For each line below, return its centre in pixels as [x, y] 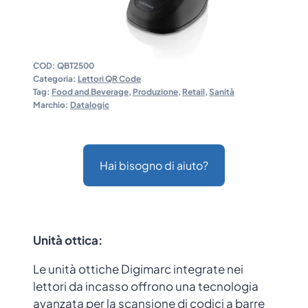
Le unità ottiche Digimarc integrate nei [138, 269]
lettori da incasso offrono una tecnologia [146, 286]
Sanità [222, 92]
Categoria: [55, 79]
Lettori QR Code [109, 79]
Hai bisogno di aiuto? [154, 166]
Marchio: [52, 105]
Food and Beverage [90, 92]
